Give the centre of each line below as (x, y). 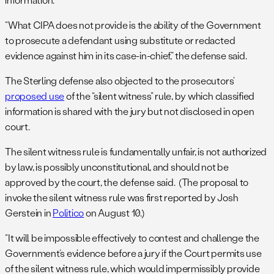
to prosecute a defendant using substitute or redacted (120, 40)
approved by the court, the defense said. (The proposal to (127, 182)
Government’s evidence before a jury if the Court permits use (133, 253)
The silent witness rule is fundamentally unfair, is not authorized (136, 152)
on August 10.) (114, 213)
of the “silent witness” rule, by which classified (160, 96)
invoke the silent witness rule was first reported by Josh (122, 198)
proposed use (35, 96)
